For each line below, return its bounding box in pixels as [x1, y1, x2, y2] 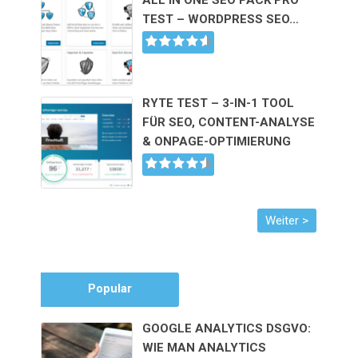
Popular [88, 280, 133, 296]
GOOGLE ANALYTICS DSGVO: [142, 320, 312, 336]
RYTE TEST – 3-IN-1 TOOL [142, 95, 295, 110]
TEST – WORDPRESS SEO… [142, 11, 300, 26]
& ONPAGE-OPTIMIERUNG [142, 133, 292, 149]
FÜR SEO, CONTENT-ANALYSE [142, 114, 316, 129]
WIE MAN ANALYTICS [142, 340, 267, 355]
